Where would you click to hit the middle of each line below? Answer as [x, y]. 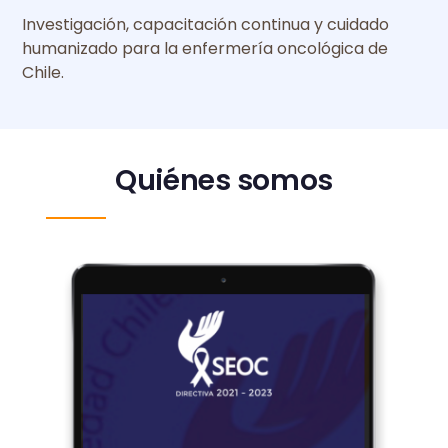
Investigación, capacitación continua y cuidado [206, 24]
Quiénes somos [224, 180]
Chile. [43, 72]
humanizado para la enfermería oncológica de [205, 48]
